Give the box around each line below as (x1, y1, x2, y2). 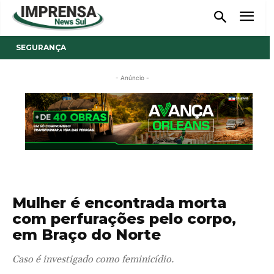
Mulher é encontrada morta (12, 193, 226, 212)
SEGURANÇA (16, 42, 66, 52)
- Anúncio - (116, 73, 149, 81)
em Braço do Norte (12, 225, 161, 243)
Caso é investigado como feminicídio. (12, 253, 174, 265)
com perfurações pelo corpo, (12, 209, 236, 228)
